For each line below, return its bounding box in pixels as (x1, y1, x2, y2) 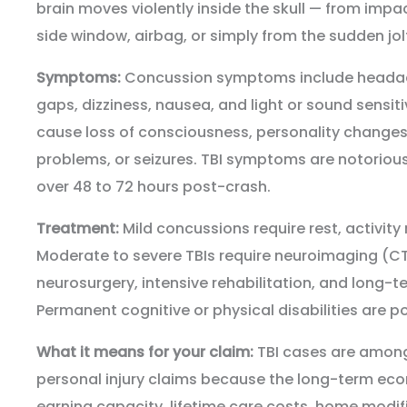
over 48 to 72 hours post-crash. (36, 176, 271, 198)
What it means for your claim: (36, 342, 253, 363)
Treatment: (36, 218, 119, 240)
